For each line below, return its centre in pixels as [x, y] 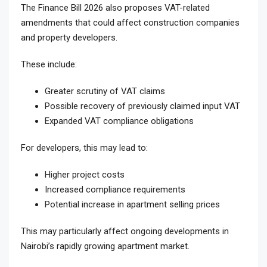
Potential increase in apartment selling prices [132, 205]
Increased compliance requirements [115, 190]
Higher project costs [85, 175]
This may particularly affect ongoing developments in [125, 232]
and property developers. [69, 38]
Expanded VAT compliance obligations [119, 121]
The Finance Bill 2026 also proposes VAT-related [115, 8]
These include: [49, 65]
